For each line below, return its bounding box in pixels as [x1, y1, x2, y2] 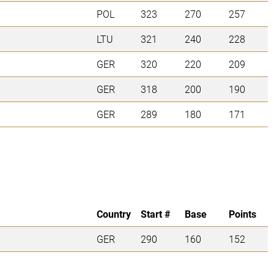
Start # [141, 207, 171, 221]
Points [229, 207, 256, 221]
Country [97, 207, 131, 221]
